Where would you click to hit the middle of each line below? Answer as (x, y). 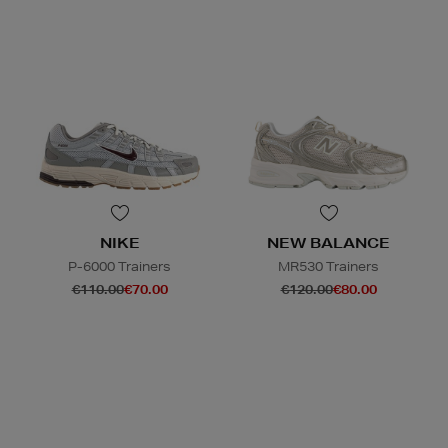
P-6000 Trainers (119, 266)
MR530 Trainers (328, 266)
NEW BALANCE (328, 242)
